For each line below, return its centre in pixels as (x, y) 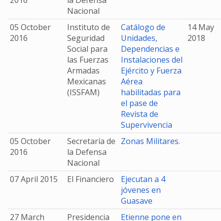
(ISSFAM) (83, 92)
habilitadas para (151, 92)
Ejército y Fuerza (151, 71)
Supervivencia (147, 125)
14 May (201, 27)
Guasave (137, 201)
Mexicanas (87, 81)
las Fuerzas (88, 60)
